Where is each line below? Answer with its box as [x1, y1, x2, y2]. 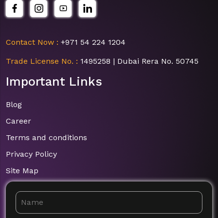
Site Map [6, 165, 38, 175]
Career [6, 116, 31, 126]
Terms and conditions [6, 132, 87, 142]
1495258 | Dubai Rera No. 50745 [78, 56, 199, 66]
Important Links [6, 74, 102, 89]
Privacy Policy [6, 149, 57, 159]
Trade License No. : [6, 56, 78, 66]
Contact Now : [6, 37, 61, 47]
